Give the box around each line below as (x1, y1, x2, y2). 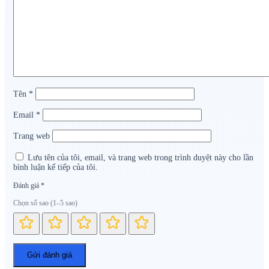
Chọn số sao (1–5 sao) (13, 198, 77, 207)
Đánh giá (13, 181, 41, 190)
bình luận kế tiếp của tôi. (13, 162, 98, 172)
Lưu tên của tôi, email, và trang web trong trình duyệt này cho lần (28, 153, 253, 162)
